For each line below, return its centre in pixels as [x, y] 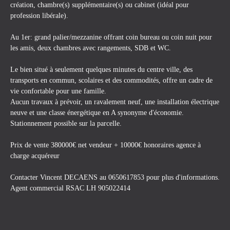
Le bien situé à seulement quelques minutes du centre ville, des [101, 70]
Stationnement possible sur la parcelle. [66, 123]
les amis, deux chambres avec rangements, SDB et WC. [91, 48]
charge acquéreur [35, 156]
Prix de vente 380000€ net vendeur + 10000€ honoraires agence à [106, 145]
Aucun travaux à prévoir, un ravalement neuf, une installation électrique [115, 102]
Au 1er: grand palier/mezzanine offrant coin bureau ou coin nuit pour [111, 37]
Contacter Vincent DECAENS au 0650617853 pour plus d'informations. [115, 177]
